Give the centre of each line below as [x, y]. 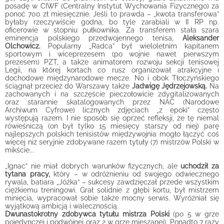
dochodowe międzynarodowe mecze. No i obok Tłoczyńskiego [112, 78]
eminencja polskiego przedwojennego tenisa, [94, 38]
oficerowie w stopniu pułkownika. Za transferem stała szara [112, 30]
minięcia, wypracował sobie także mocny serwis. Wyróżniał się [112, 198]
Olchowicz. [23, 46]
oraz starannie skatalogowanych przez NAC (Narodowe [112, 102]
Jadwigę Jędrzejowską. [169, 86]
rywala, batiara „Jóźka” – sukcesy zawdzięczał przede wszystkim [112, 182]
